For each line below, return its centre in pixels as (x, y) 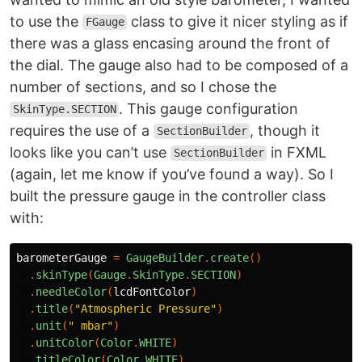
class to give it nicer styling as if (238, 21)
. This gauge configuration (209, 108)
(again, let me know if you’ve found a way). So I (172, 174)
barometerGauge (61, 257)
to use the (46, 21)
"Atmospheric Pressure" (145, 308)
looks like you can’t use (90, 152)
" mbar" (90, 325)
